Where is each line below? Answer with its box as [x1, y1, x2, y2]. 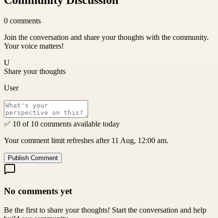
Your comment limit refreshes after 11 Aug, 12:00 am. [4, 136, 168, 145]
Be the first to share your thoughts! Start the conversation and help [4, 205, 206, 214]
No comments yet [4, 186, 72, 197]
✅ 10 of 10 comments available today [4, 120, 120, 128]
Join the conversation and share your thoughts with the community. [4, 33, 209, 42]
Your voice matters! [4, 42, 64, 51]
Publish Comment [8, 154, 58, 162]
